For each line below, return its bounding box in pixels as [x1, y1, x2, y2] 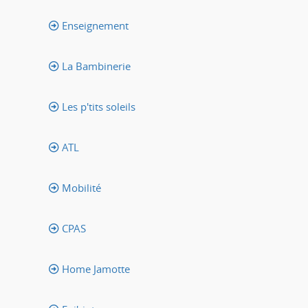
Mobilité [59, 181, 101, 195]
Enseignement [59, 19, 129, 32]
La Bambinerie [59, 59, 131, 73]
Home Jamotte [59, 262, 130, 276]
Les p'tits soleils [59, 100, 135, 113]
